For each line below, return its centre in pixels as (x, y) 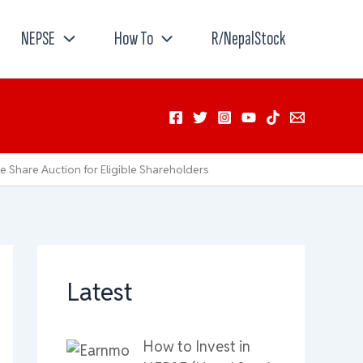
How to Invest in (196, 346)
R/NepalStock (248, 38)
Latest (100, 292)
